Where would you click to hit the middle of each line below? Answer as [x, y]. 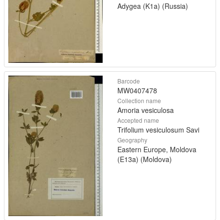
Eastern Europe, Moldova [157, 149]
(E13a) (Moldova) [145, 159]
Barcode [129, 81]
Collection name [139, 100]
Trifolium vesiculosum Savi [158, 129]
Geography [132, 139]
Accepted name [138, 120]
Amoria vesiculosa [146, 110]
